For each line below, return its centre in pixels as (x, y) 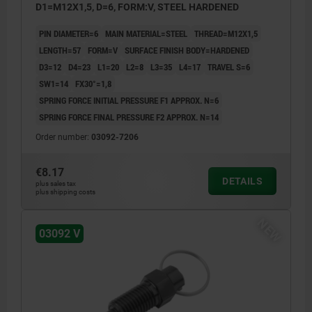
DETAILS (242, 181)
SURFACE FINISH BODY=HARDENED (187, 50)
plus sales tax (56, 184)
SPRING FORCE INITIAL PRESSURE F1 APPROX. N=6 (129, 101)
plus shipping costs (65, 192)
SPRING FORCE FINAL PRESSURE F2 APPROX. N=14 (129, 117)
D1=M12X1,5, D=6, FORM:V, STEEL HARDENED (137, 7)
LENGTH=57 (60, 50)
